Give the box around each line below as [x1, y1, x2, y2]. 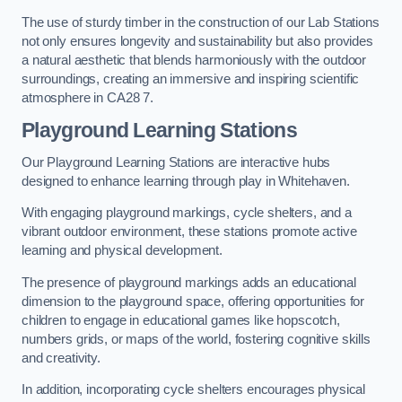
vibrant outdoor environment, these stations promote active [22, 224, 357, 240]
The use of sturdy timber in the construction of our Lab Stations [22, 14, 380, 30]
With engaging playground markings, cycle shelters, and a [22, 205, 352, 221]
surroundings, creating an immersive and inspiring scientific [22, 71, 360, 86]
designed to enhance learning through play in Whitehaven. [22, 173, 350, 188]
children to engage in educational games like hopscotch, [22, 312, 341, 328]
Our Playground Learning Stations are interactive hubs [22, 154, 331, 170]
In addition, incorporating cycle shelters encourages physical [22, 382, 366, 398]
